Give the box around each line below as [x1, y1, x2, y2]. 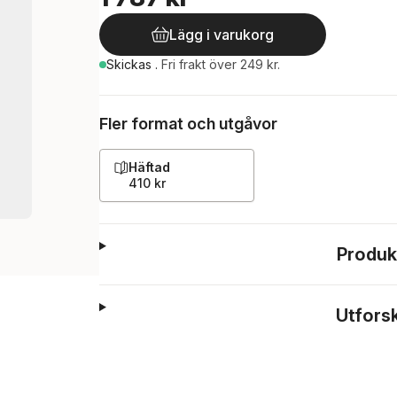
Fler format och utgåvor [99, 114, 277, 133]
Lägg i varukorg [169, 26, 274, 43]
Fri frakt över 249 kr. [161, 57, 280, 72]
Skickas [106, 57, 155, 72]
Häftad [128, 160, 170, 175]
